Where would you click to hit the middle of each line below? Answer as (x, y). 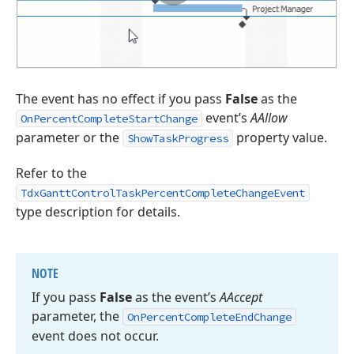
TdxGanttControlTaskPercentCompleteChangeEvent (163, 192)
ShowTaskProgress (178, 138)
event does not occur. (95, 335)
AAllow (269, 117)
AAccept (241, 297)
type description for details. (98, 211)
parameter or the (69, 137)
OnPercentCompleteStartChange (109, 118)
